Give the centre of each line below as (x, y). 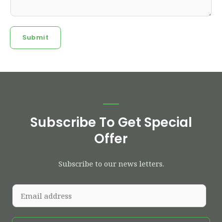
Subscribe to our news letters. (111, 163)
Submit (35, 37)
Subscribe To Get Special (111, 122)
